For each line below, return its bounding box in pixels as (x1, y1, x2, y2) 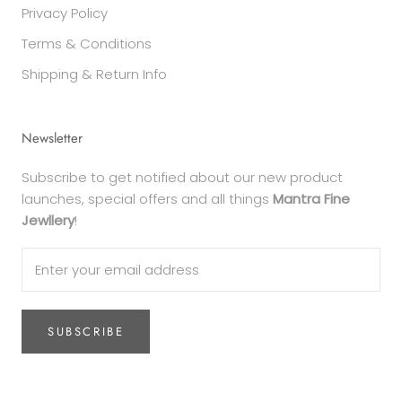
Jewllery (22, 210, 74, 230)
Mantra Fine (273, 188, 350, 208)
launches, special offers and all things (22, 188, 273, 208)
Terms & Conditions (22, 33, 152, 53)
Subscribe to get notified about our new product (22, 167, 343, 187)
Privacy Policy (22, 3, 108, 22)
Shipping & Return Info (22, 64, 167, 83)
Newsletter (22, 127, 83, 148)
